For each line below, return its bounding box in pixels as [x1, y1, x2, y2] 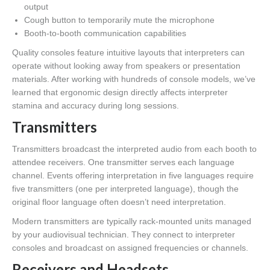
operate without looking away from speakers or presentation [12, 61, 240, 71]
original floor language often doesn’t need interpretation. [12, 197, 226, 207]
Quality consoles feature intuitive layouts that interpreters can [12, 48, 245, 58]
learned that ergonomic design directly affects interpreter [12, 87, 228, 98]
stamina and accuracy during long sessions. [12, 101, 179, 111]
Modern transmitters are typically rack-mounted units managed [12, 216, 251, 227]
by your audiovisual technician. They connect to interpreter [12, 230, 235, 240]
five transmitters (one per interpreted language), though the [12, 184, 239, 194]
